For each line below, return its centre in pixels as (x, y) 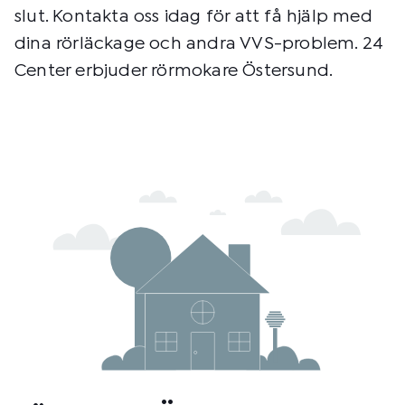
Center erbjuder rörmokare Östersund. (174, 71)
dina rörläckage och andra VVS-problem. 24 (199, 43)
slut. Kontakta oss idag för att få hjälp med (193, 16)
